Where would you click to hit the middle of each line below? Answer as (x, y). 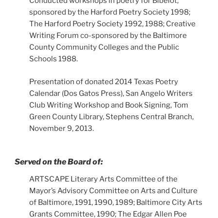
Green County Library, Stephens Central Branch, (111, 117)
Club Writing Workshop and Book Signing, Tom (109, 105)
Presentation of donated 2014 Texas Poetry (104, 82)
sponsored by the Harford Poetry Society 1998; (110, 12)
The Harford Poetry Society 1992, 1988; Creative (112, 24)
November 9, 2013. (62, 128)
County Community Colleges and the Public (104, 47)
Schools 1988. (54, 59)
